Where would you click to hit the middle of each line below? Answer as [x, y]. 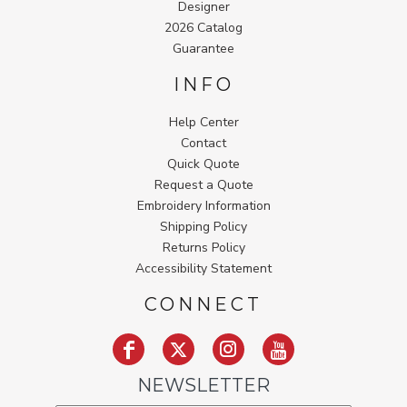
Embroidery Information [203, 206]
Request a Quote [203, 185]
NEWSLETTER [203, 386]
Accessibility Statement [203, 269]
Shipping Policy [203, 227]
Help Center [203, 123]
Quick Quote [203, 164]
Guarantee [203, 49]
